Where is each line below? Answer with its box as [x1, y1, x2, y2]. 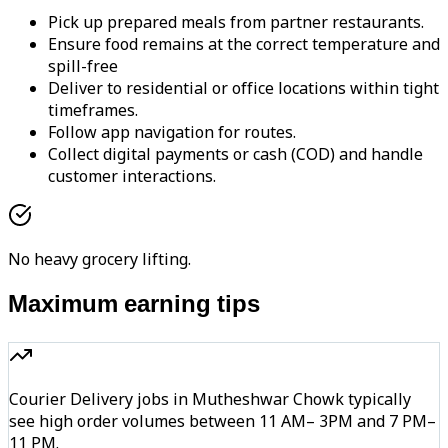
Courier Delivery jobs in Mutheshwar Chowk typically [9, 388, 411, 411]
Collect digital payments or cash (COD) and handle [48, 143, 423, 166]
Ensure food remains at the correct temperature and [48, 33, 440, 56]
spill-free [48, 55, 118, 78]
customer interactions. [48, 165, 216, 188]
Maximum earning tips [8, 290, 260, 323]
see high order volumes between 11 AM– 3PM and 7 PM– [9, 410, 436, 433]
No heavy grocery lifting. [8, 248, 191, 271]
